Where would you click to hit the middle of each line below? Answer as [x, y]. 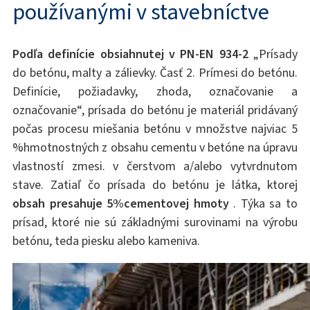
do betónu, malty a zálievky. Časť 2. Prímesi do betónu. [155, 73]
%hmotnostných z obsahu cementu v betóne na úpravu [155, 148]
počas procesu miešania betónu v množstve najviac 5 [155, 129]
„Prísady [273, 54]
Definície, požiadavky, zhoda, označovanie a [155, 92]
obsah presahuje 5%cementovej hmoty [120, 204]
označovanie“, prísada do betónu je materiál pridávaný [155, 110]
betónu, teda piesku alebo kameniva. [106, 241]
